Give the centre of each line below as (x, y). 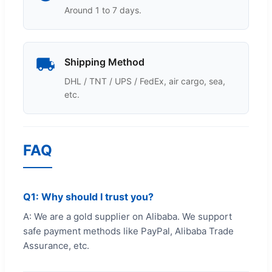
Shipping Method (104, 62)
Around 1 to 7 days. (103, 10)
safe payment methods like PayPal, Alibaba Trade (128, 231)
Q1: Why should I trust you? (88, 196)
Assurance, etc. (56, 245)
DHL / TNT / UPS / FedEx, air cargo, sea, (145, 81)
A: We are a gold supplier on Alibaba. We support (127, 216)
